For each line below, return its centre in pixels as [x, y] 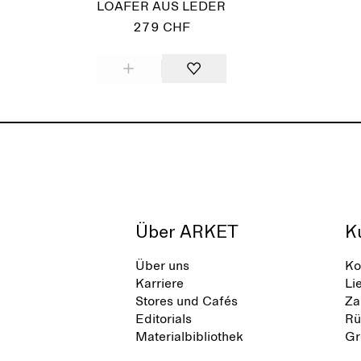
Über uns [162, 266]
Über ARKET [187, 233]
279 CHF [161, 27]
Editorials [164, 319]
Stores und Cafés [187, 301]
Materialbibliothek [189, 337]
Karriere [160, 284]
